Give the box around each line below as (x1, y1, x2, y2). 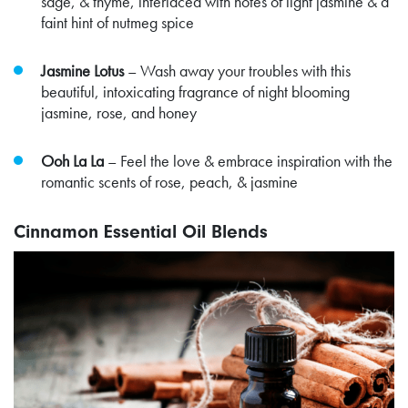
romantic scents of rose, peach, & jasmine (41, 170, 298, 192)
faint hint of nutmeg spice (41, 11, 194, 33)
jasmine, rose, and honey (41, 101, 197, 123)
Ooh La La (41, 149, 104, 171)
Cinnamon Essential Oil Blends (14, 219, 268, 242)
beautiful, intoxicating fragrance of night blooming (41, 80, 350, 102)
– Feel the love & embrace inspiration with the (104, 149, 393, 171)
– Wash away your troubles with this (124, 59, 351, 81)
